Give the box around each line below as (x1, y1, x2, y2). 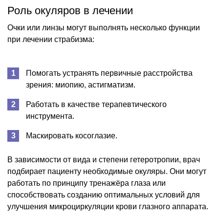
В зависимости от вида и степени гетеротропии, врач (7, 155, 200, 164)
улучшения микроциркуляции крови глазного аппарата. (7, 202, 208, 211)
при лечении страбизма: (7, 35, 94, 44)
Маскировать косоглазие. (26, 131, 117, 140)
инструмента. (26, 111, 74, 120)
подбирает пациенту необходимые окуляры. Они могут (7, 167, 206, 175)
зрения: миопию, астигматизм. (26, 80, 135, 89)
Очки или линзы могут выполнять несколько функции (7, 23, 200, 32)
